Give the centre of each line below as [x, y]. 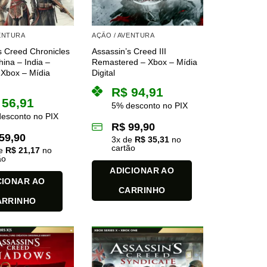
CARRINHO [142, 190]
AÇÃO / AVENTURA [123, 35]
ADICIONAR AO [142, 170]
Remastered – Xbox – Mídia [145, 62]
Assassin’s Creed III [129, 51]
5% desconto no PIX [150, 105]
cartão [124, 148]
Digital [104, 72]
